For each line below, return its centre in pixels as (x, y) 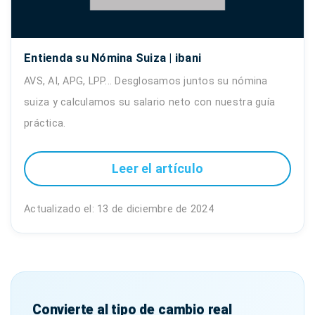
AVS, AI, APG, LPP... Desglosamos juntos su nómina (146, 81)
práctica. (45, 123)
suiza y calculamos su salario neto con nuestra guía (150, 102)
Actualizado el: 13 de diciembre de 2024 (119, 209)
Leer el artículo (157, 169)
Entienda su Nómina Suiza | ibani (113, 58)
